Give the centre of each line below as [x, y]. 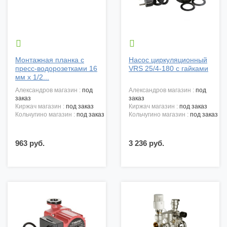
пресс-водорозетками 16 [56, 69]
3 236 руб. [146, 143]
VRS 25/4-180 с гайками [168, 69]
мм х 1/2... [32, 77]
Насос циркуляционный [168, 60]
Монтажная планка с [50, 60]
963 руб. [30, 143]
